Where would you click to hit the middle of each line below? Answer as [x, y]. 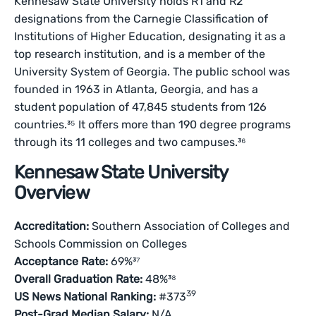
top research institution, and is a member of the [140, 54]
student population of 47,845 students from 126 [141, 107]
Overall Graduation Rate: [79, 279]
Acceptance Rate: [61, 261]
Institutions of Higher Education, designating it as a [150, 36]
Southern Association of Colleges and [190, 226]
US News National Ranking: [85, 297]
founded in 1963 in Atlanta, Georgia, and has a [136, 89]
